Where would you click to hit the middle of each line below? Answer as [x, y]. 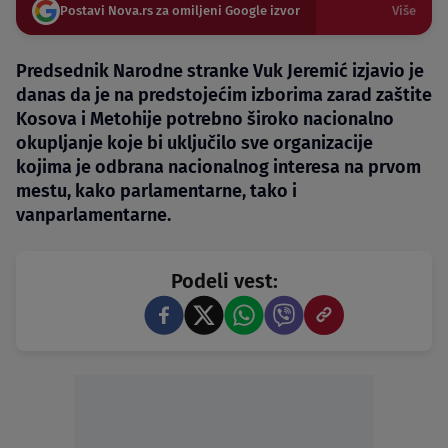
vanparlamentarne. [93, 215]
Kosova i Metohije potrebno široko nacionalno [205, 119]
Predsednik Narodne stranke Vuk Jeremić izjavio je [220, 71]
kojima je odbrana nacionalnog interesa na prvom [218, 167]
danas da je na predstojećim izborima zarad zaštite [224, 95]
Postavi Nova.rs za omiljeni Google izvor [180, 11]
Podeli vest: [224, 281]
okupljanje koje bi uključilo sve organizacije [194, 143]
